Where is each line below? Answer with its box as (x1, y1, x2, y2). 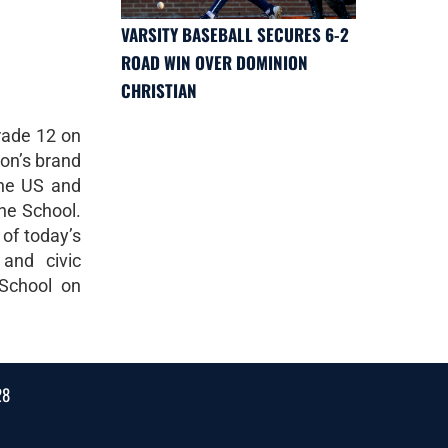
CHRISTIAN (121, 78, 197, 103)
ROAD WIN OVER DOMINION (121, 50, 308, 75)
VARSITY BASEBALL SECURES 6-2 (121, 22, 349, 47)
